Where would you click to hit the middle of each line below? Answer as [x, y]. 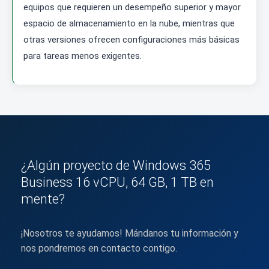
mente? [43, 199]
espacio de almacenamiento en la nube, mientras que [129, 24]
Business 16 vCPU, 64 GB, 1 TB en [117, 183]
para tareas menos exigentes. [83, 56]
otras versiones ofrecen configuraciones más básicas [131, 40]
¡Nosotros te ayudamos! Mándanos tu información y [130, 234]
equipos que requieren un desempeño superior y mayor [132, 8]
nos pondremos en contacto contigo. [99, 249]
